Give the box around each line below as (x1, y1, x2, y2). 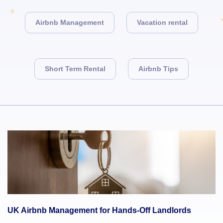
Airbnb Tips (138, 65, 178, 73)
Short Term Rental (45, 65, 106, 73)
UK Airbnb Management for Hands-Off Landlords (7, 206, 191, 215)
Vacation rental (137, 18, 188, 26)
